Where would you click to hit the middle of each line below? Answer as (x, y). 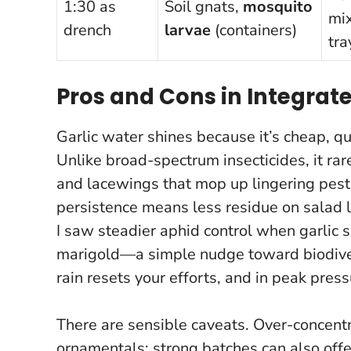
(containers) (254, 30)
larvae (188, 30)
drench (87, 30)
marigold (88, 254)
